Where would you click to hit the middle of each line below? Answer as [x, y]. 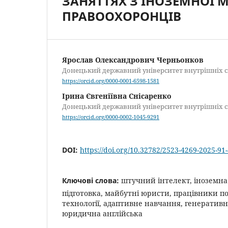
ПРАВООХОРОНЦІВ [122, 16]
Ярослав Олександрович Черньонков [133, 60]
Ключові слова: [92, 181]
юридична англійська [102, 214]
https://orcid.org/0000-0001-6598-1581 [111, 81]
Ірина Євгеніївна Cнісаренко [117, 96]
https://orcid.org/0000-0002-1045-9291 [111, 117]
